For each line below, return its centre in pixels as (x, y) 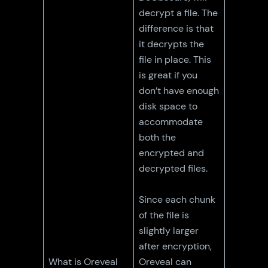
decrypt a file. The (179, 13)
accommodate (171, 121)
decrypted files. (173, 168)
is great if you (168, 75)
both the (158, 137)
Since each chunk (177, 199)
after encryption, (176, 246)
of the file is (164, 215)
